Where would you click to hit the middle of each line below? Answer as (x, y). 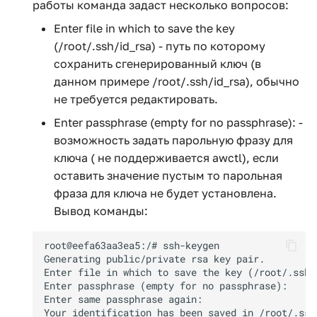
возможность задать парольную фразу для (173, 140)
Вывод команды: (101, 211)
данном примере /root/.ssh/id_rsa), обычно (177, 81)
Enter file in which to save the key (144, 28)
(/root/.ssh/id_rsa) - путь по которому (160, 46)
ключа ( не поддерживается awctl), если (166, 158)
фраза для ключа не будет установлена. (165, 193)
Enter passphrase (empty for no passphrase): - (178, 122)
